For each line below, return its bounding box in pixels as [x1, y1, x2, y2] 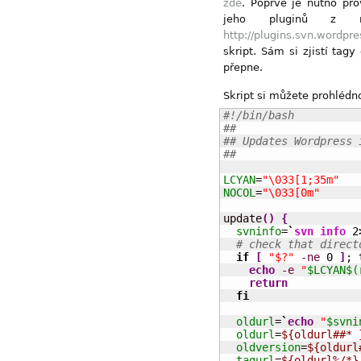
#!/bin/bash [223, 109, 294, 122]
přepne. [223, 61, 263, 73]
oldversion [236, 341, 301, 354]
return [249, 276, 288, 289]
